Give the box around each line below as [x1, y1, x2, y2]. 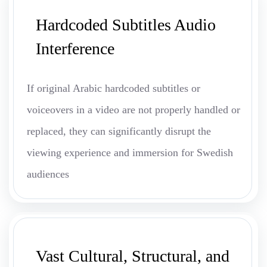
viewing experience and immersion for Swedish [27, 147, 233, 159]
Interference [36, 39, 114, 58]
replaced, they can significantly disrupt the [27, 125, 211, 138]
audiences [27, 168, 69, 181]
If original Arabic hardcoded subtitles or [27, 82, 200, 95]
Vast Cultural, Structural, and [36, 247, 229, 266]
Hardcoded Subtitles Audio [36, 15, 216, 35]
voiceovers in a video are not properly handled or [27, 104, 240, 116]
